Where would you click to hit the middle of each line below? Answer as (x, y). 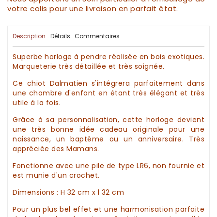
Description (29, 36)
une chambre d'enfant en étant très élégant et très (108, 93)
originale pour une (166, 130)
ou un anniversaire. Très (154, 139)
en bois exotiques (171, 57)
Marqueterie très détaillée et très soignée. (89, 67)
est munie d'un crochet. (56, 176)
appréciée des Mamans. (56, 149)
